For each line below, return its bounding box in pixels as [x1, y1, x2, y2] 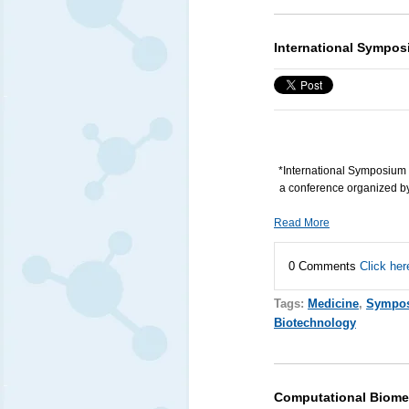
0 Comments [288, 258, 360, 273]
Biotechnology [273, 315, 356, 330]
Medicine [307, 296, 359, 310]
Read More [273, 215, 330, 229]
